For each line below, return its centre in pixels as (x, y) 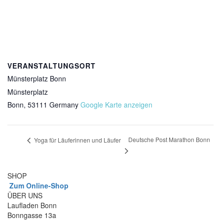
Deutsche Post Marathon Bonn (169, 140)
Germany (64, 105)
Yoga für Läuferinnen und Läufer (77, 140)
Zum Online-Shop (38, 186)
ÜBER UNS (25, 196)
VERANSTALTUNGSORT (52, 66)
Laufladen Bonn (32, 205)
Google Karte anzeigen (116, 105)
